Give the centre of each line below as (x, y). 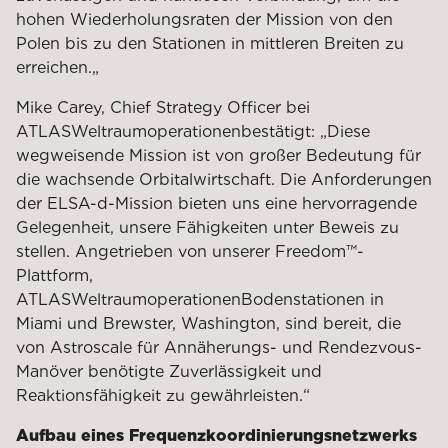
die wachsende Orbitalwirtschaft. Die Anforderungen (224, 179)
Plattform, (54, 275)
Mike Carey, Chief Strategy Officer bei (163, 107)
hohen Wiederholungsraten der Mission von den (204, 19)
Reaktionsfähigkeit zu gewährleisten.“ (163, 395)
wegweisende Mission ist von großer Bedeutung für (218, 155)
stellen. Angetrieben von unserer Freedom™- (190, 251)
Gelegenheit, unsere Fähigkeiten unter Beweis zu (207, 227)
